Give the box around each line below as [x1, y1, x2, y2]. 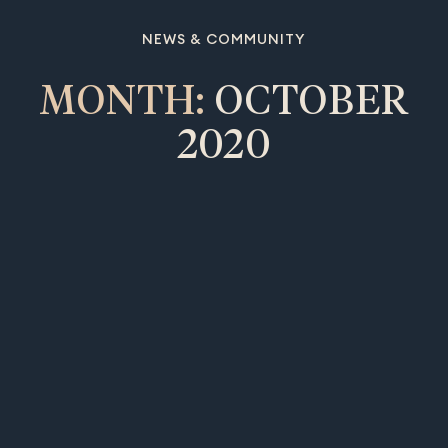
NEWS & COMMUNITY [142, 33, 306, 48]
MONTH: [39, 83, 215, 124]
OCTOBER [214, 83, 409, 124]
